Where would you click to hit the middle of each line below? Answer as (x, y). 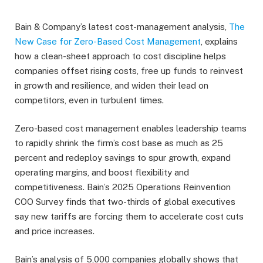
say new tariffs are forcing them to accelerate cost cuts (129, 217)
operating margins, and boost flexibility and (102, 173)
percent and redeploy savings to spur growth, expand (123, 158)
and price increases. (55, 231)
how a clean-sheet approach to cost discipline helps (120, 56)
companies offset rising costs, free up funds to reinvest (129, 71)
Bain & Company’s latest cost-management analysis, (122, 27)
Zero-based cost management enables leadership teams (131, 129)
